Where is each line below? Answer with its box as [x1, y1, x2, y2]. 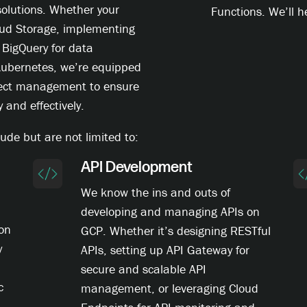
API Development [80, 158, 193, 177]
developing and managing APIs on [80, 204, 260, 220]
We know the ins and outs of [80, 184, 230, 201]
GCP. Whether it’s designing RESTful [80, 223, 271, 239]
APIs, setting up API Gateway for [80, 242, 249, 258]
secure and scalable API [80, 261, 206, 278]
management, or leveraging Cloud [80, 280, 258, 297]
